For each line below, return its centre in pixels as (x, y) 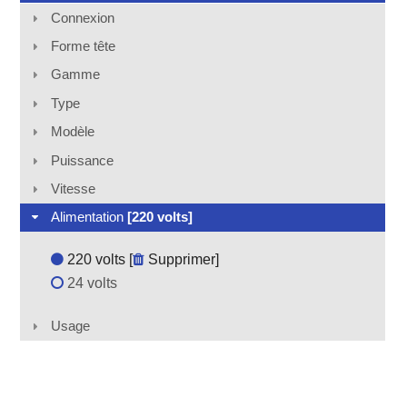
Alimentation (89, 217)
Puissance (82, 160)
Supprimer (179, 260)
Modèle (72, 132)
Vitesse (73, 188)
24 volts (90, 283)
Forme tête (83, 46)
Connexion (82, 17)
